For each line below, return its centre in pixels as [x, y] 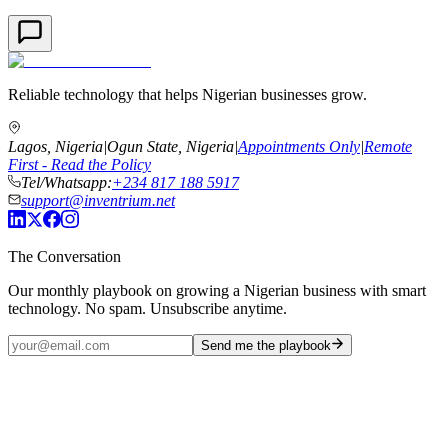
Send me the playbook [266, 345]
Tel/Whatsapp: [66, 182]
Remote [388, 146]
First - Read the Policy [79, 164]
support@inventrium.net [98, 200]
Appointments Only [299, 146]
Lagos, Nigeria [55, 146]
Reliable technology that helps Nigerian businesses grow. [187, 94]
